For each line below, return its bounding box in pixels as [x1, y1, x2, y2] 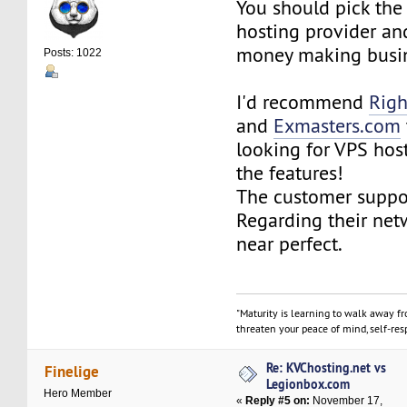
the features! [236, 161, 344, 186]
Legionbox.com [266, 375, 351, 393]
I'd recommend [236, 90, 370, 115]
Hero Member [44, 387, 113, 401]
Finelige [44, 360, 99, 382]
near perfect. [236, 232, 343, 257]
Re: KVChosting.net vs [266, 359, 387, 377]
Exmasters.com [273, 114, 402, 139]
